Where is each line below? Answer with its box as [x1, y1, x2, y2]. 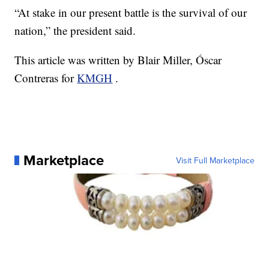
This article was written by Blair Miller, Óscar [14, 52, 222, 67]
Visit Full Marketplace [175, 154, 255, 166]
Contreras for [14, 70, 77, 85]
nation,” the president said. [14, 22, 136, 38]
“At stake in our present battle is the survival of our [14, 4, 247, 20]
